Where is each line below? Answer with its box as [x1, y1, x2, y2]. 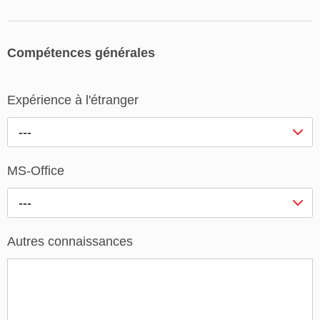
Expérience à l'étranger [7, 93, 139, 108]
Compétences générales [7, 45, 155, 60]
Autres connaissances [7, 234, 133, 249]
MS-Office [7, 164, 64, 179]
